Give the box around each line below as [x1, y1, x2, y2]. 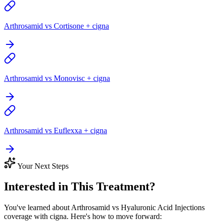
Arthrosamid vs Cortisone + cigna [4, 21, 109, 30]
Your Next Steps [16, 161, 69, 170]
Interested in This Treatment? [4, 180, 155, 193]
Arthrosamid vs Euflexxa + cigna [4, 126, 107, 135]
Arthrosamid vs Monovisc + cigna [4, 74, 110, 82]
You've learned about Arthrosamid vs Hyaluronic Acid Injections [4, 203, 205, 212]
